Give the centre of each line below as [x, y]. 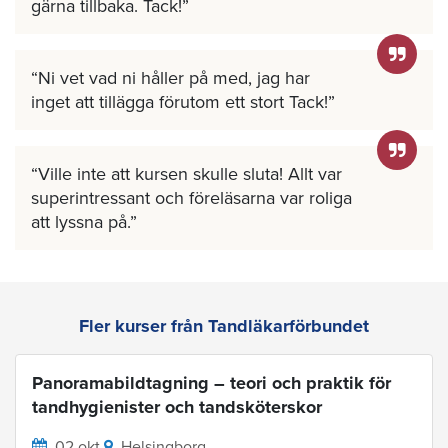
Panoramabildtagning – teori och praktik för [211, 382]
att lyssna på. [80, 221]
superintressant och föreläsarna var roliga [191, 197]
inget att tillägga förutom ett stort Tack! [179, 101]
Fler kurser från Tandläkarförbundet [224, 325]
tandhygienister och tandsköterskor [177, 406]
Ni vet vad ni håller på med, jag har [174, 77]
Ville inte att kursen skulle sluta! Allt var [190, 173]
